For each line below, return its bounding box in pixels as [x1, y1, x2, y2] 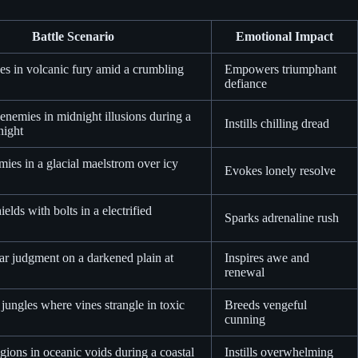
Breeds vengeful [225, 298, 307, 312]
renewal [225, 265, 265, 280]
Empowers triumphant [225, 62, 336, 77]
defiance [225, 77, 267, 91]
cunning [225, 312, 265, 327]
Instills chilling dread [225, 117, 329, 131]
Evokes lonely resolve [225, 164, 336, 178]
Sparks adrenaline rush [225, 211, 339, 225]
